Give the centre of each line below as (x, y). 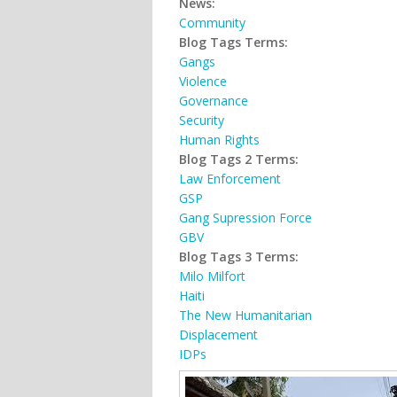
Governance (214, 100)
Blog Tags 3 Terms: (241, 256)
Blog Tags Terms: (235, 42)
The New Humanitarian (245, 315)
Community (212, 22)
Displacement (218, 334)
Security (202, 120)
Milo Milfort (212, 276)
